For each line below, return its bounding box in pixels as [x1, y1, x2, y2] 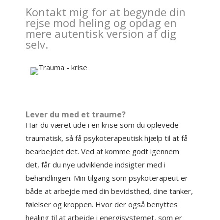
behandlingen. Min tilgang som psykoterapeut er [26, 173, 189, 183]
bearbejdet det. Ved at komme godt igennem [26, 146, 180, 156]
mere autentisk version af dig [26, 26, 177, 41]
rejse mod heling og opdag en [26, 15, 177, 30]
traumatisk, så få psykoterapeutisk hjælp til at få [26, 133, 188, 143]
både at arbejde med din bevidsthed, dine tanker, [26, 186, 193, 196]
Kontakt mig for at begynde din [26, 4, 186, 19]
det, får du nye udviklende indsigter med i [26, 160, 166, 169]
